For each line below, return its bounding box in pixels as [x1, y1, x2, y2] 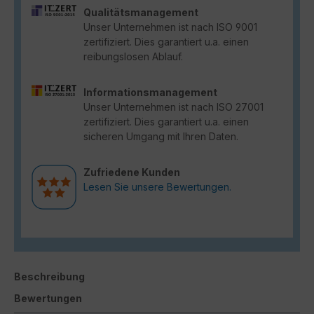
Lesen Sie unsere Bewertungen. [83, 181, 231, 193]
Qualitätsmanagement [83, 6, 198, 19]
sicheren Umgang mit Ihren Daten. [83, 130, 238, 143]
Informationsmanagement [83, 86, 217, 99]
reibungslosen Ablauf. [83, 50, 183, 63]
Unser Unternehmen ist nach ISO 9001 [83, 21, 257, 34]
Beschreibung [14, 271, 85, 283]
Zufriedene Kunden [83, 166, 180, 179]
